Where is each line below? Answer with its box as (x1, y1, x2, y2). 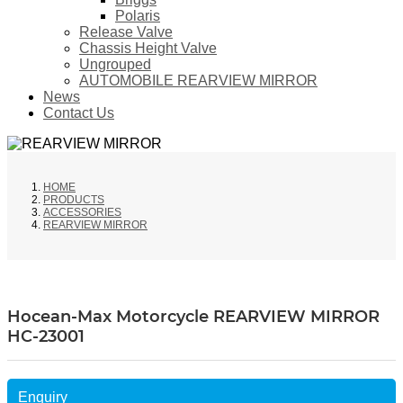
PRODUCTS (43, 193, 104, 207)
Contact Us (43, 105, 114, 121)
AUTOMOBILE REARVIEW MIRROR (79, 73, 318, 89)
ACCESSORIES (43, 206, 121, 219)
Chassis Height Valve (79, 40, 217, 57)
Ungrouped (79, 57, 151, 73)
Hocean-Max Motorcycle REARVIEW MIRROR (7, 307, 380, 327)
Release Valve (79, 24, 173, 40)
